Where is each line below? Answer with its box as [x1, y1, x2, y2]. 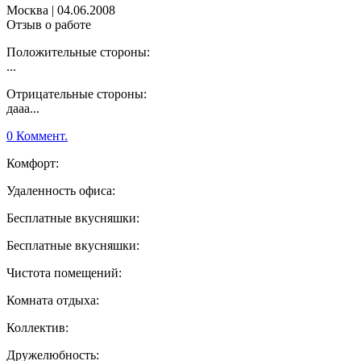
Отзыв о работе [6, 18, 91, 32]
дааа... [6, 102, 39, 116]
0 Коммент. [6, 129, 68, 143]
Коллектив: [6, 321, 68, 335]
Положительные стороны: [6, 45, 150, 60]
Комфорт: [6, 156, 59, 171]
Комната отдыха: [6, 293, 99, 308]
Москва [6, 3, 48, 18]
